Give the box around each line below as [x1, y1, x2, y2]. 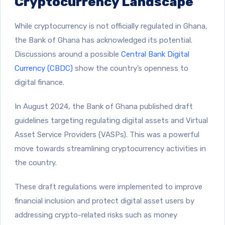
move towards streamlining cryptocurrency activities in [15, 144, 206, 153]
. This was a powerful [126, 130, 199, 139]
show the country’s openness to [73, 63, 188, 73]
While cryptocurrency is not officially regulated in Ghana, [15, 21, 207, 31]
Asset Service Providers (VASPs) [15, 130, 126, 139]
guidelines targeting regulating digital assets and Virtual [15, 116, 208, 125]
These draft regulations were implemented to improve [15, 182, 202, 191]
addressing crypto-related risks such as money [15, 210, 177, 219]
